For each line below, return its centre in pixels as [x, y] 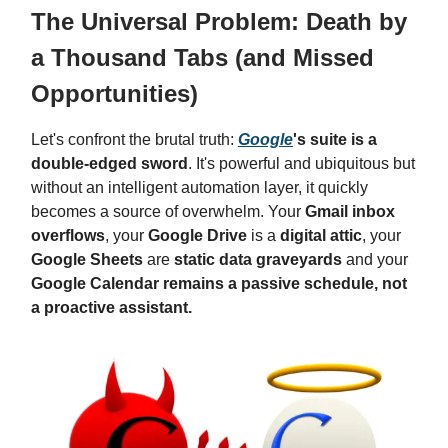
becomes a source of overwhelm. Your [168, 211]
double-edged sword [109, 163]
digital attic [321, 235]
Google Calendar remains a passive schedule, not [219, 283]
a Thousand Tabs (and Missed [202, 57]
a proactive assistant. [111, 307]
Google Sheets [87, 259]
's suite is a [335, 139]
